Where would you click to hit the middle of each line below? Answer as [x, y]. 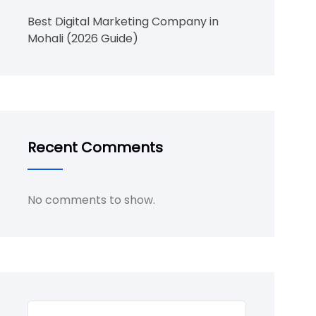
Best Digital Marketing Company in [123, 22]
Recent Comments [96, 147]
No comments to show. [92, 200]
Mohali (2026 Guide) [83, 38]
